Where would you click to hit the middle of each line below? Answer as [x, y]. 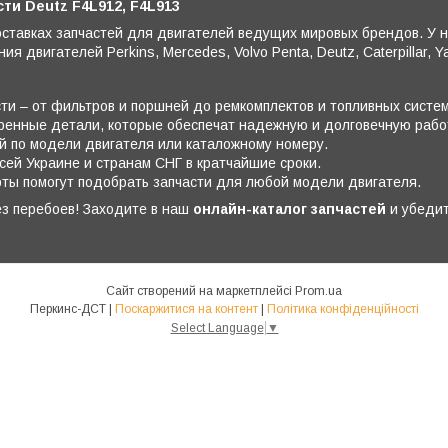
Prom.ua [318, 290]
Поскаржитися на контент [186, 308]
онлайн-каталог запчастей [289, 208]
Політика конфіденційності [342, 308]
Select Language [217, 327]
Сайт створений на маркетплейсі [200, 290]
